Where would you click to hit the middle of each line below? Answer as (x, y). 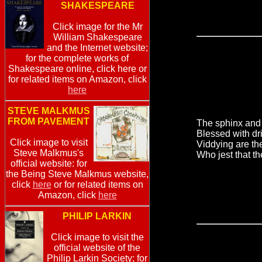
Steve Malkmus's (49, 153)
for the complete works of (77, 58)
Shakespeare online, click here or (77, 69)
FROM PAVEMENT (49, 122)
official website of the (97, 248)
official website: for (49, 164)
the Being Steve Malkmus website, (77, 174)
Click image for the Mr (97, 27)
